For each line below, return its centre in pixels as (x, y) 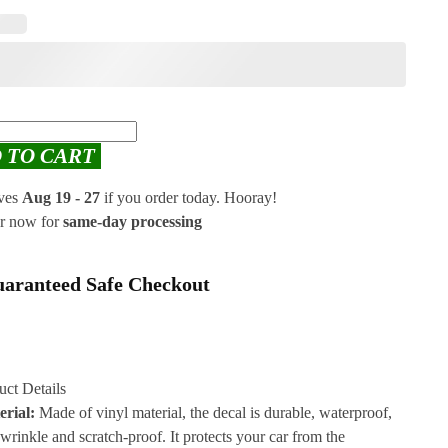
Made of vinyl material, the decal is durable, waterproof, (214, 413)
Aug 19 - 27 (61, 197)
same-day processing (133, 221)
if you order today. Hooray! (189, 197)
